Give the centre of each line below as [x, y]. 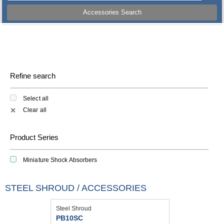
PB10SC [69, 218]
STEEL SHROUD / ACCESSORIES [76, 188]
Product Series [34, 137]
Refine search [33, 76]
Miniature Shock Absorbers [60, 160]
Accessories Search [112, 12]
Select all [36, 99]
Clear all [35, 110]
